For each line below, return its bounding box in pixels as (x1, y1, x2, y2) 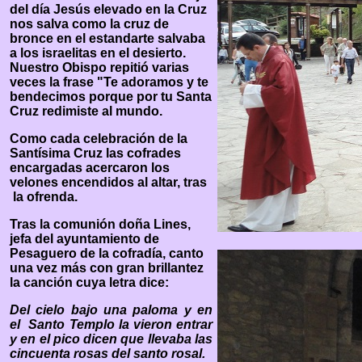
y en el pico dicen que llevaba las (10, 332, 213, 346)
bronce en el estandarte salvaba (10, 32, 205, 45)
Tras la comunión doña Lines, (10, 217, 191, 231)
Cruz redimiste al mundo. (10, 104, 192, 118)
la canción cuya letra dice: (10, 276, 169, 289)
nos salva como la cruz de (10, 17, 169, 31)
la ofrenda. (10, 190, 78, 204)
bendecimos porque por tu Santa (10, 90, 212, 103)
